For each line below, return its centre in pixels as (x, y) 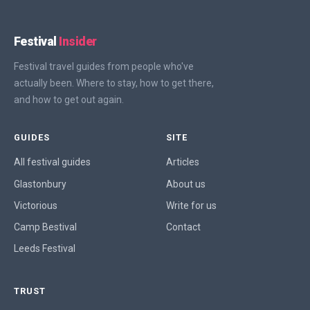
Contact (183, 227)
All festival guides (52, 162)
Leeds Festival (45, 249)
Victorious (36, 205)
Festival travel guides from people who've (104, 67)
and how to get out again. (69, 100)
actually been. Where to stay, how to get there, (114, 83)
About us (186, 184)
